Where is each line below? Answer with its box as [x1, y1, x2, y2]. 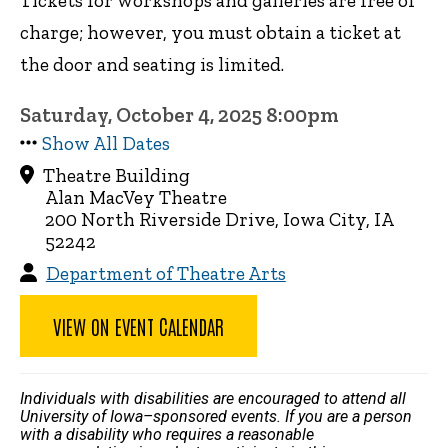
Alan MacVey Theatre [45, 185, 227, 209]
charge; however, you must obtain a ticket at [20, 20, 401, 44]
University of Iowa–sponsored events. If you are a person [20, 406, 412, 426]
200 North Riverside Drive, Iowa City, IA [45, 207, 393, 231]
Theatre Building [39, 163, 191, 187]
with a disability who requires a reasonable [20, 424, 314, 444]
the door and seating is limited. [20, 52, 284, 76]
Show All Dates [41, 131, 170, 155]
